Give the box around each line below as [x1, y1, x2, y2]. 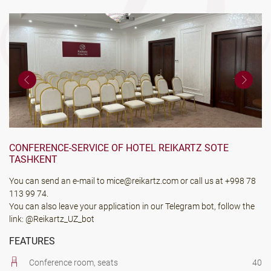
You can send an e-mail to [9, 176, 106, 186]
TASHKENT [9, 154, 57, 166]
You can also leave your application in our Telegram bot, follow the [9, 201, 255, 212]
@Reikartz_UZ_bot [25, 214, 94, 224]
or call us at [178, 176, 225, 186]
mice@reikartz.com [106, 176, 178, 186]
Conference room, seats [29, 258, 118, 268]
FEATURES [9, 235, 55, 247]
